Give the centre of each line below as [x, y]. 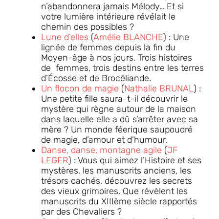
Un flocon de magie [80, 89]
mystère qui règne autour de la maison [119, 109]
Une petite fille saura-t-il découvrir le [114, 99]
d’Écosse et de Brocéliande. [96, 78]
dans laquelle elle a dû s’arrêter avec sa [120, 120]
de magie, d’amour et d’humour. [104, 140]
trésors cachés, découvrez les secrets [117, 181]
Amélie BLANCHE [128, 37]
